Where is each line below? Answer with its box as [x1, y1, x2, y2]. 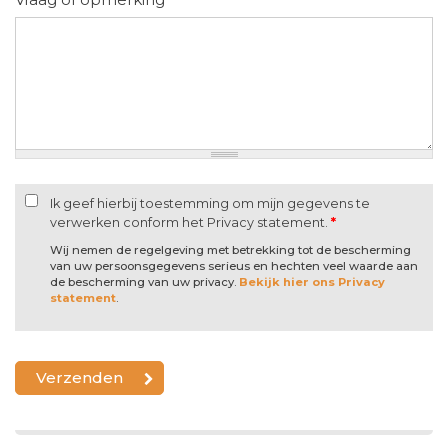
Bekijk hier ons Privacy [239, 274, 385, 289]
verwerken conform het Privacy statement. [50, 214, 331, 230]
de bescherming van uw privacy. [50, 274, 239, 289]
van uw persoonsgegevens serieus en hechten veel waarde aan [50, 258, 418, 273]
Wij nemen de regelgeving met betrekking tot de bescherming [50, 242, 411, 257]
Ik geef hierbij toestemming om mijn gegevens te [50, 195, 370, 211]
